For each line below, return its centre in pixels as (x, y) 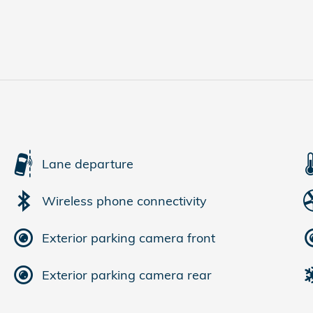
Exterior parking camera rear (127, 275)
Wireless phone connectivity (124, 201)
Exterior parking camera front (129, 238)
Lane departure (88, 163)
